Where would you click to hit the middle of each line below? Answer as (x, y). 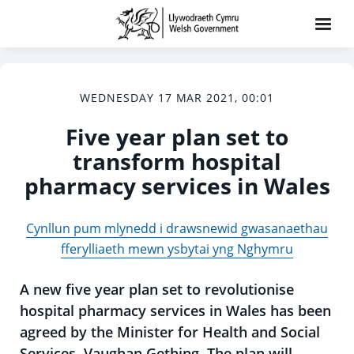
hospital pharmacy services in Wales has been (175, 311)
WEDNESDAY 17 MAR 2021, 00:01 (177, 98)
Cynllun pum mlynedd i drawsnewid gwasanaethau (177, 228)
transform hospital (177, 161)
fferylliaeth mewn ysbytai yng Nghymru (177, 249)
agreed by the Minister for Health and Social (170, 332)
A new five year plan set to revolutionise (157, 289)
